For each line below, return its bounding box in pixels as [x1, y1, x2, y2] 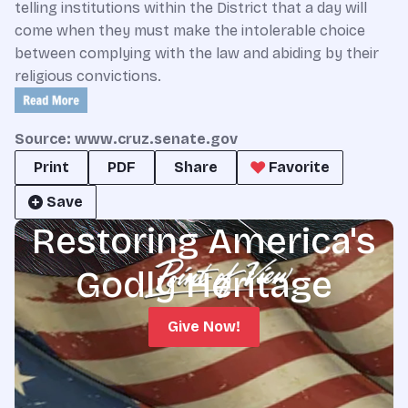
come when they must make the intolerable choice [15, 22, 365, 39]
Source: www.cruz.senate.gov [15, 130, 238, 148]
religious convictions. [15, 67, 161, 85]
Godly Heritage [76, 263, 332, 307]
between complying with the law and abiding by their [15, 45, 379, 62]
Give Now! [168, 318, 240, 335]
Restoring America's [32, 219, 376, 263]
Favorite [269, 158, 330, 176]
